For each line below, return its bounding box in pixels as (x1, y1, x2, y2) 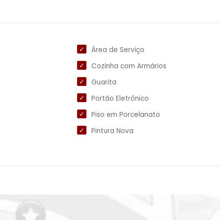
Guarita (91, 78, 116, 87)
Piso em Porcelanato (91, 110, 160, 119)
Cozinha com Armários (91, 61, 166, 71)
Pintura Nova (91, 126, 134, 136)
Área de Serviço (91, 45, 144, 55)
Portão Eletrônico (91, 94, 149, 103)
